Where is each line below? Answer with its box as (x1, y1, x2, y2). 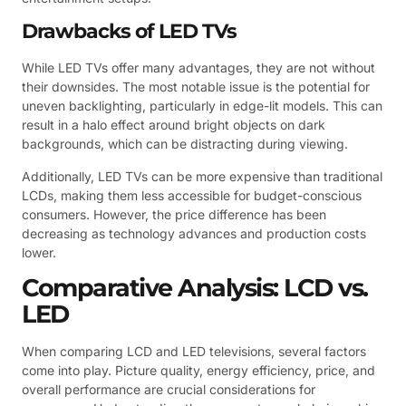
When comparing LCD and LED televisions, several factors (22, 343, 366, 360)
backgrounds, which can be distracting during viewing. (22, 136, 348, 152)
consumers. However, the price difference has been (22, 206, 326, 222)
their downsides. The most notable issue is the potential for (22, 79, 370, 95)
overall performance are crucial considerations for (22, 382, 315, 398)
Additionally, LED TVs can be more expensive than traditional (22, 168, 382, 184)
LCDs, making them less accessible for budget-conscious (22, 187, 362, 203)
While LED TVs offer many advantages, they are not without (22, 60, 375, 76)
